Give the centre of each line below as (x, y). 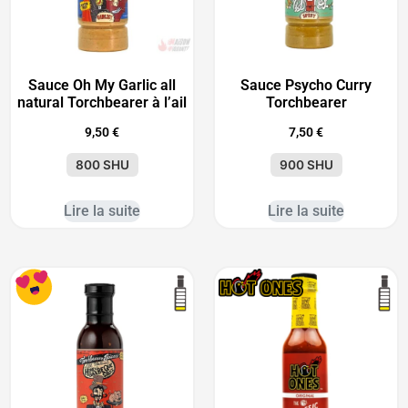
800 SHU (102, 164)
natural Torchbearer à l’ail (102, 102)
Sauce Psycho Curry (306, 85)
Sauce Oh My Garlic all (102, 85)
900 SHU (306, 164)
